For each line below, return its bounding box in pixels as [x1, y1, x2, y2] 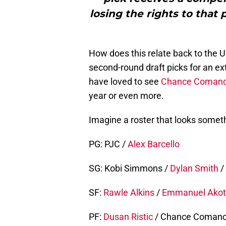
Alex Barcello [128, 138, 180, 149]
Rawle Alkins [103, 187, 154, 198]
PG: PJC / [89, 138, 128, 149]
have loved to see [89, 76, 161, 87]
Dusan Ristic [103, 211, 153, 222]
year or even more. [89, 90, 164, 101]
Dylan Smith [170, 162, 218, 174]
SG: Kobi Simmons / [89, 162, 170, 174]
